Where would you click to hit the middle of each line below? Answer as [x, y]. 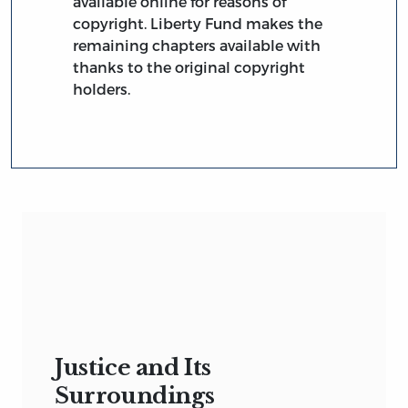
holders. [102, 89]
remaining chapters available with [197, 46]
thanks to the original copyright [189, 67]
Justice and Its [133, 367]
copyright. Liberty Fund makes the [198, 24]
